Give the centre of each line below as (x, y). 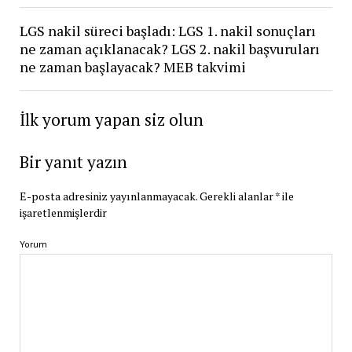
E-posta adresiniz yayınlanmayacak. (108, 196)
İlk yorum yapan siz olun (111, 119)
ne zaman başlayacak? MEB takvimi (132, 66)
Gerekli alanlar (237, 196)
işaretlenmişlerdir (63, 212)
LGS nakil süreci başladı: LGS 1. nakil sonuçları (167, 30)
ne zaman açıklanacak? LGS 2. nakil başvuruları (169, 48)
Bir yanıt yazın (73, 161)
